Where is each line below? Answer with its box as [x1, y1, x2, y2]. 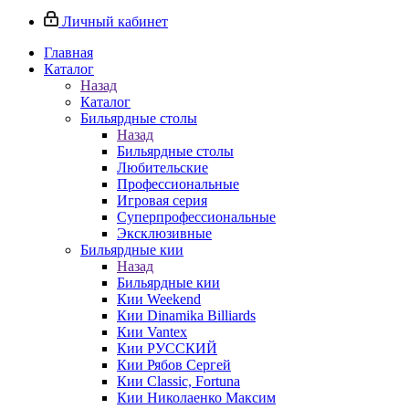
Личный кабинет [62, 14, 168, 29]
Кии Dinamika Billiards [117, 308, 256, 323]
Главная [44, 45, 93, 60]
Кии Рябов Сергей [117, 357, 231, 372]
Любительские [117, 160, 208, 175]
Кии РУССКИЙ [117, 341, 217, 356]
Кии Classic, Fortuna [117, 373, 240, 389]
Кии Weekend [117, 291, 201, 307]
